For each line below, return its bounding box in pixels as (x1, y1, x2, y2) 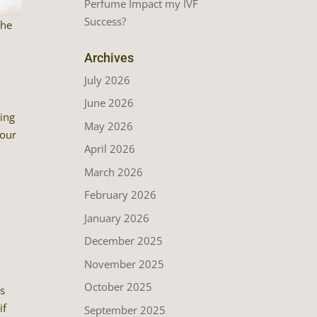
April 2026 (84, 142, 136, 156)
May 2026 (84, 118, 134, 133)
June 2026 (84, 96, 134, 110)
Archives (84, 50, 134, 65)
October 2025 (84, 279, 153, 294)
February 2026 (84, 188, 157, 202)
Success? (84, 13, 127, 28)
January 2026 (84, 210, 150, 225)
